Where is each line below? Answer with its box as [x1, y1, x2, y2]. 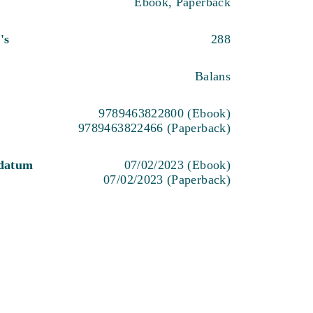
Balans [194, 69, 231, 83]
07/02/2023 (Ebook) [124, 158, 231, 172]
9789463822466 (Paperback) [78, 121, 231, 135]
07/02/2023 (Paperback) [103, 173, 231, 187]
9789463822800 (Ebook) [99, 106, 231, 120]
